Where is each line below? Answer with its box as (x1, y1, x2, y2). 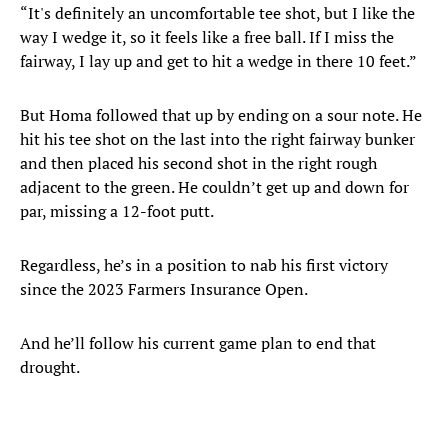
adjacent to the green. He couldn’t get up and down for (20, 176, 409, 199)
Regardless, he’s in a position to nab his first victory (20, 254, 388, 277)
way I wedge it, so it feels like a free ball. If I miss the (20, 26, 394, 49)
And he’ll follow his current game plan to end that (20, 332, 376, 355)
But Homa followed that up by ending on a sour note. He (20, 104, 422, 127)
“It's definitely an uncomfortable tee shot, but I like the (20, 2, 415, 25)
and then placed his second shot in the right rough (20, 152, 377, 175)
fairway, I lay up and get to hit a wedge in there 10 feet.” (20, 50, 417, 73)
